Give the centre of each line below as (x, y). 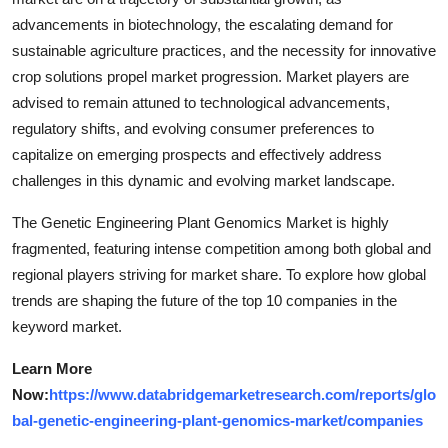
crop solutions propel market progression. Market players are (210, 77)
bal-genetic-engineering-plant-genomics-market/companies (217, 421)
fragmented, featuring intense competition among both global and (221, 249)
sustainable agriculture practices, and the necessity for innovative (224, 51)
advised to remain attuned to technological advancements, (201, 103)
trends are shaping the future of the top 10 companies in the (204, 301)
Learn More (52, 369)
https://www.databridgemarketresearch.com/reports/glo (242, 395)
